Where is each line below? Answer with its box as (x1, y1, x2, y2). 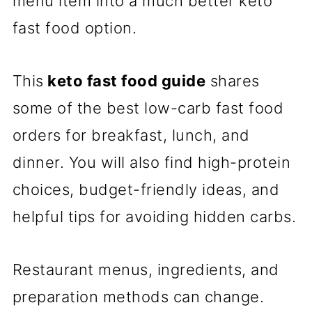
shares (205, 72, 260, 91)
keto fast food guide (43, 72, 206, 91)
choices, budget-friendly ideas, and (12, 180, 280, 199)
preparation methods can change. (12, 288, 265, 306)
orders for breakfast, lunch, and (12, 126, 250, 145)
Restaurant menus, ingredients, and (12, 260, 279, 279)
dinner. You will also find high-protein (12, 153, 291, 172)
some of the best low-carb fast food (12, 99, 284, 118)
